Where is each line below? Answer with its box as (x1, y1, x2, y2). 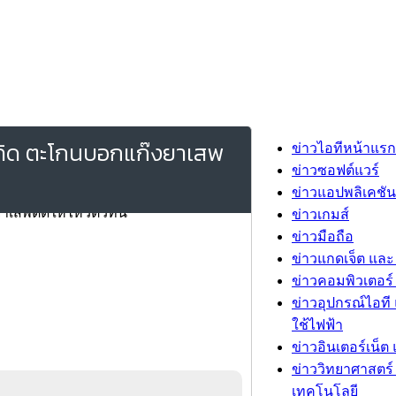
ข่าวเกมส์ (292, 207, 349, 222)
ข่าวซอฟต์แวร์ (292, 163, 379, 178)
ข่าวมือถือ (292, 229, 354, 244)
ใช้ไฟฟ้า (292, 317, 343, 332)
